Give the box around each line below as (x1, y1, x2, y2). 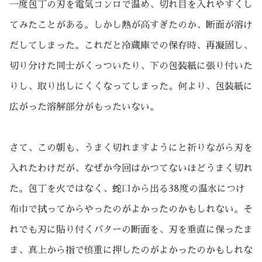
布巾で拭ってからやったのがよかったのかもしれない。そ (9, 205, 253, 215)
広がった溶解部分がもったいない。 (9, 102, 159, 112)
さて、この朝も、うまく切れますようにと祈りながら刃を (9, 143, 253, 153)
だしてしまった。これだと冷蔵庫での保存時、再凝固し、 (9, 41, 253, 51)
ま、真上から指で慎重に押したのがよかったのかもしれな (9, 246, 253, 256)
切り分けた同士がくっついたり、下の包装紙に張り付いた (9, 61, 253, 71)
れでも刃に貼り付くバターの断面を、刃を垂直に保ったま (9, 225, 253, 235)
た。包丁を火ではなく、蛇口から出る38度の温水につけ (9, 184, 245, 194)
